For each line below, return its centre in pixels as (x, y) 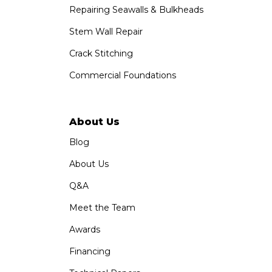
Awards (84, 229)
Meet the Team (102, 207)
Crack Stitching (101, 53)
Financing (90, 251)
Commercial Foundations (122, 75)
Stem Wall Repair (106, 31)
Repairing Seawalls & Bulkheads (136, 9)
